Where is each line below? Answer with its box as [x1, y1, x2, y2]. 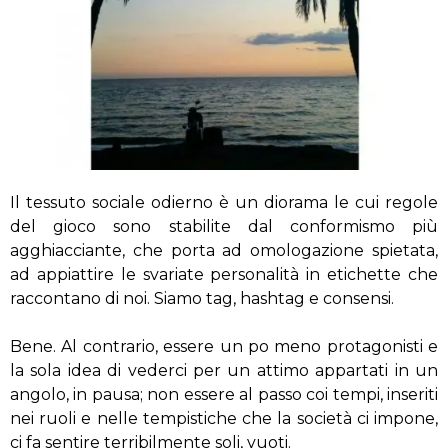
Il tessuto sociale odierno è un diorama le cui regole [10, 193, 438, 212]
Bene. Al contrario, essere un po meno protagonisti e [10, 337, 438, 356]
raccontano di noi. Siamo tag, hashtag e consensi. [10, 289, 394, 308]
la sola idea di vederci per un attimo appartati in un [10, 361, 438, 380]
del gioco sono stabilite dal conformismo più [10, 217, 438, 236]
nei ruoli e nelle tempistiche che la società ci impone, [10, 409, 438, 428]
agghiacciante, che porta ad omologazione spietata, [10, 241, 438, 260]
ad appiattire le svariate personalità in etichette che [10, 265, 438, 284]
